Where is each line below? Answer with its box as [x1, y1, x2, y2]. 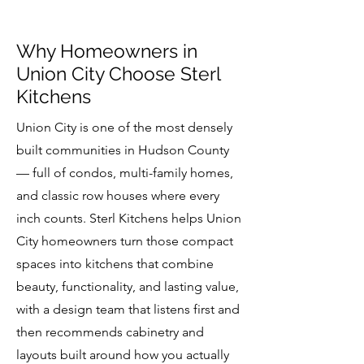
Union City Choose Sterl [16, 63, 220, 84]
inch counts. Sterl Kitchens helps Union [16, 210, 241, 226]
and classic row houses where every [16, 188, 219, 203]
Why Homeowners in [16, 40, 197, 62]
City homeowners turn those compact [16, 233, 233, 249]
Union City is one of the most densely [16, 119, 232, 135]
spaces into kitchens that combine [16, 256, 214, 271]
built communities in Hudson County [16, 142, 229, 158]
